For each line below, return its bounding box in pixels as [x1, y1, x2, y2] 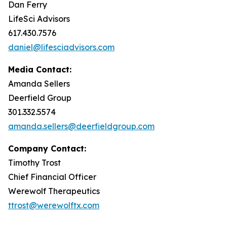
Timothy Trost [8, 158, 61, 168]
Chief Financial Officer [8, 172, 96, 182]
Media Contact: [8, 64, 71, 74]
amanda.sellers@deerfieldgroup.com [8, 121, 155, 131]
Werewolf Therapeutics [8, 186, 100, 196]
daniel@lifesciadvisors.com [8, 42, 115, 52]
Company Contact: [8, 143, 86, 154]
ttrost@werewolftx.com [8, 200, 99, 210]
